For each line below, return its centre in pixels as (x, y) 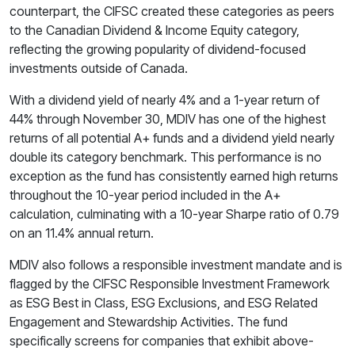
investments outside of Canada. (99, 68)
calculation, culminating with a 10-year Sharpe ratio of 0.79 (174, 214)
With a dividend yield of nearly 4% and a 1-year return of (164, 99)
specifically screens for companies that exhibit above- (162, 340)
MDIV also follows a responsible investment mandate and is (176, 264)
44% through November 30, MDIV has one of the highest (168, 118)
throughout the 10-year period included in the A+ (145, 195)
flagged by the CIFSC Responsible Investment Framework (170, 283)
